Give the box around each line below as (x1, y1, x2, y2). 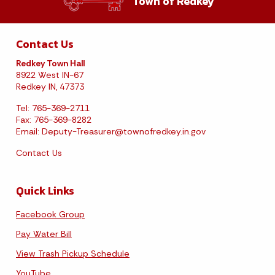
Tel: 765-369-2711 (16, 103, 90, 114)
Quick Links (16, 183, 74, 199)
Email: (16, 126, 42, 137)
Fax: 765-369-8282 (16, 114, 91, 126)
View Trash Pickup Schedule (16, 248, 130, 260)
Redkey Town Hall (16, 58, 85, 69)
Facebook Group (16, 209, 85, 220)
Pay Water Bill (16, 228, 72, 240)
